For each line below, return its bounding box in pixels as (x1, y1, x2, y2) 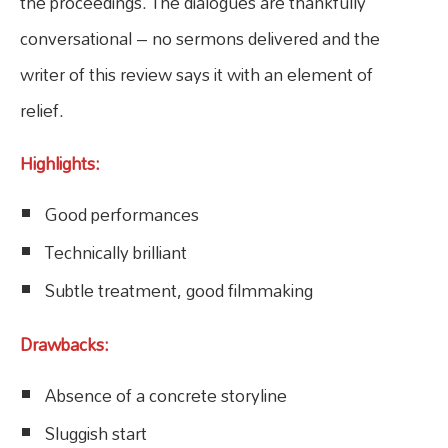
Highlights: (20, 145, 100, 181)
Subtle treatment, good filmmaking (45, 272, 320, 308)
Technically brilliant (45, 234, 194, 270)
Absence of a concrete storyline (45, 377, 287, 413)
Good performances (45, 196, 199, 232)
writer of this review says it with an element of (20, 56, 373, 92)
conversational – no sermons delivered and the (20, 20, 380, 56)
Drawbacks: (20, 326, 109, 362)
